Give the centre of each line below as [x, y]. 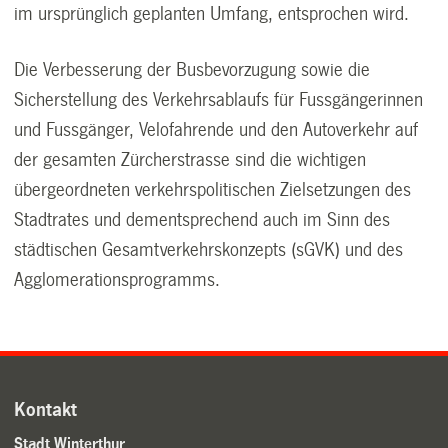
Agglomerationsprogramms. [117, 279]
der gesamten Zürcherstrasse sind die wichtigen [190, 159]
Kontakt [46, 410]
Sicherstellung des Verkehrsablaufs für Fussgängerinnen [219, 99]
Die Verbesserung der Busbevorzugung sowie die [192, 69]
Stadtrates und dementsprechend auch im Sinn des [202, 219]
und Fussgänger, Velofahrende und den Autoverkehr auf [216, 129]
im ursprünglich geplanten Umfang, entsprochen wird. [212, 13]
